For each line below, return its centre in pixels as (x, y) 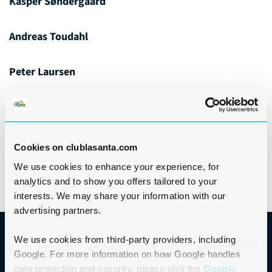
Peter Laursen (42, 72)
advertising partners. (59, 210)
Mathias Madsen (47, 143)
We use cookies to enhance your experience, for (117, 166)
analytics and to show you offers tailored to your (116, 181)
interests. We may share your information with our (120, 195)
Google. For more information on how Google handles (127, 254)
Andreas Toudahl (49, 37)
